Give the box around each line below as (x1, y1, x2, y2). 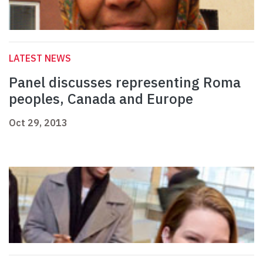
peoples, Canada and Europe (9, 89, 193, 109)
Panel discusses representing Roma (9, 73, 241, 92)
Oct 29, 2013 (9, 117, 68, 129)
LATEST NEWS (9, 52, 71, 65)
